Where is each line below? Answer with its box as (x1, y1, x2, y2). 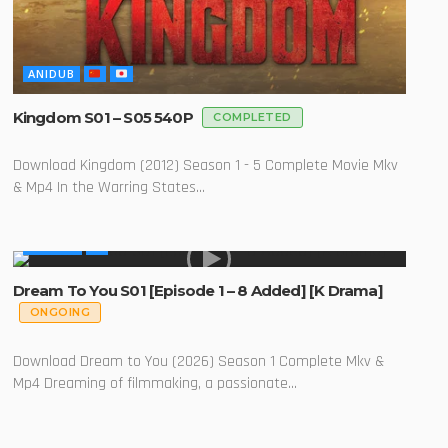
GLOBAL (27, 238, 77, 254)
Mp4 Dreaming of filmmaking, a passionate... (12, 372, 297, 394)
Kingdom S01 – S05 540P (12, 107, 197, 127)
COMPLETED (213, 110, 292, 125)
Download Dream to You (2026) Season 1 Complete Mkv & (12, 350, 384, 372)
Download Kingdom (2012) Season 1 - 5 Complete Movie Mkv (12, 155, 398, 177)
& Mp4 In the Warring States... (12, 177, 205, 199)
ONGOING (29, 305, 91, 320)
